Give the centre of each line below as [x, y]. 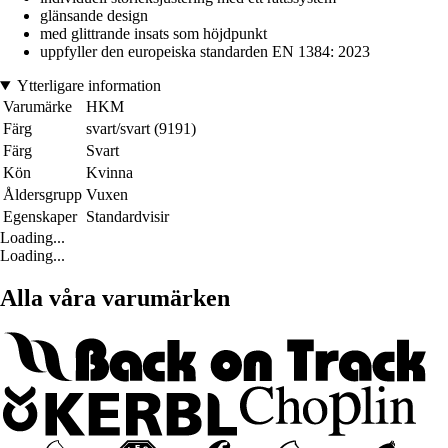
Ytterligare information [88, 86]
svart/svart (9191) [141, 129]
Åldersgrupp [42, 195]
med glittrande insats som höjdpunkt [153, 34]
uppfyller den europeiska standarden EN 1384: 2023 [205, 52]
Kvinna [109, 173]
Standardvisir [127, 217]
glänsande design [94, 16]
